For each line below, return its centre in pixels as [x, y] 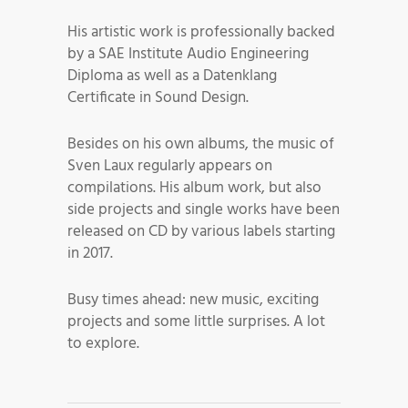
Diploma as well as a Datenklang [172, 76]
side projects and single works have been [204, 210]
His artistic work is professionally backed [201, 33]
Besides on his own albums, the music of [201, 145]
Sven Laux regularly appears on [170, 167]
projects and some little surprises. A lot [196, 322]
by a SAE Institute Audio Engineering [188, 55]
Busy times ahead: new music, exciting [193, 301]
